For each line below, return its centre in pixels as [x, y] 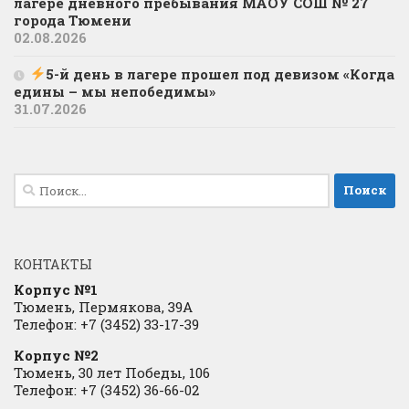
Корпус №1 [56, 289]
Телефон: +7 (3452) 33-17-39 [106, 324]
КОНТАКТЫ [53, 264]
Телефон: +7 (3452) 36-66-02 [106, 389]
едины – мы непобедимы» [115, 91]
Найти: [39, 183]
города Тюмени [73, 20]
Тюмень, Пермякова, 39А [103, 306]
